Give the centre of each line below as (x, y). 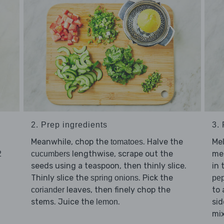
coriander (47, 190)
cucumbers (50, 154)
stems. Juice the (63, 202)
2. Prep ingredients (69, 125)
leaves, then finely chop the (117, 190)
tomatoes (126, 142)
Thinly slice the (60, 178)
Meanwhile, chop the (70, 142)
